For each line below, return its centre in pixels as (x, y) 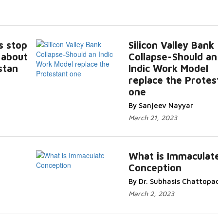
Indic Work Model (168, 68)
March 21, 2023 (153, 118)
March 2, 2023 (151, 193)
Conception (155, 168)
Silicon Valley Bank (171, 45)
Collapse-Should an (173, 57)
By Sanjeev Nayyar (161, 105)
